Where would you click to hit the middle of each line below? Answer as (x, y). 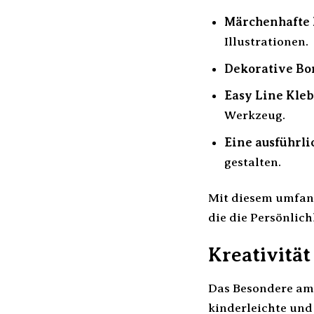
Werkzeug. (254, 115)
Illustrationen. (266, 42)
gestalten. (252, 162)
